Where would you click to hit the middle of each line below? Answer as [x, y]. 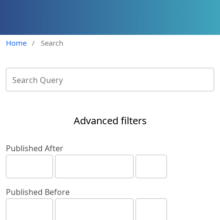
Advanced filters [110, 121]
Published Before [38, 192]
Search [52, 43]
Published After [35, 149]
